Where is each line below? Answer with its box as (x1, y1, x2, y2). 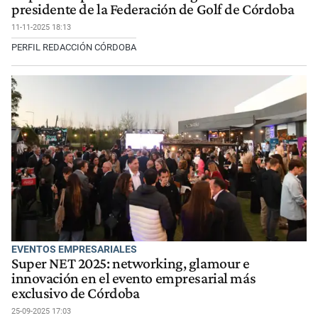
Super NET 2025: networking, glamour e (11, 254, 251, 272)
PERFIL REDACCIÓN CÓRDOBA (11, 42, 136, 53)
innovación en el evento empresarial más (11, 269, 256, 287)
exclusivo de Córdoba (11, 284, 140, 302)
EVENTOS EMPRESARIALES (11, 243, 137, 255)
